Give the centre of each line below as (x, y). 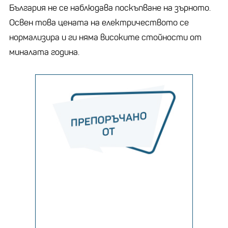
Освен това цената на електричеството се (99, 22)
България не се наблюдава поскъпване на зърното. (110, 8)
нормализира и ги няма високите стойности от (105, 37)
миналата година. (44, 52)
